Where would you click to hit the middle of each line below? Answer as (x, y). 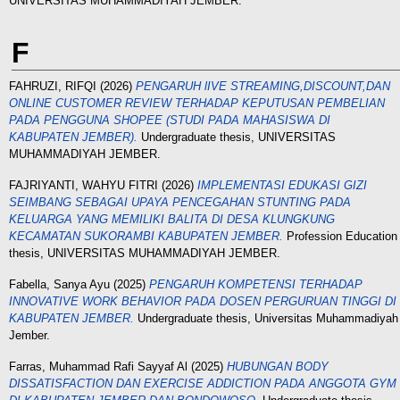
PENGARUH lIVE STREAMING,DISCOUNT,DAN (263, 86)
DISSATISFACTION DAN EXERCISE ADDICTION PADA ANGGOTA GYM (203, 383)
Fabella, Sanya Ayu (59, 284)
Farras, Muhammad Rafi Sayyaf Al (98, 367)
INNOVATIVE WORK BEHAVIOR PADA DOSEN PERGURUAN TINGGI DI (203, 301)
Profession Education (340, 236)
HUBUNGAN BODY (278, 367)
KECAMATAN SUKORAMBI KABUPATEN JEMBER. (146, 236)
